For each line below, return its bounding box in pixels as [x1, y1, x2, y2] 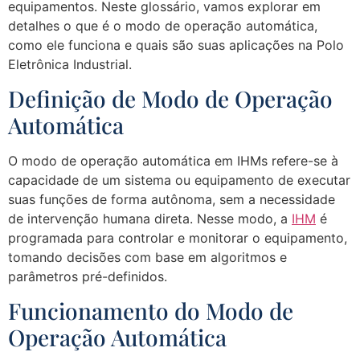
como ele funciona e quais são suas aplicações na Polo [8, 36, 344, 53]
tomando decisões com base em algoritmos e [8, 248, 287, 265]
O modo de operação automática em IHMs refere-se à [8, 152, 338, 169]
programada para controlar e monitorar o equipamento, [8, 229, 347, 246]
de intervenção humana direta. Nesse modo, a [8, 210, 292, 227]
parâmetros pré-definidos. [8, 268, 167, 284]
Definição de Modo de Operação [8, 83, 333, 113]
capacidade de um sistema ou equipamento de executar [8, 171, 350, 188]
